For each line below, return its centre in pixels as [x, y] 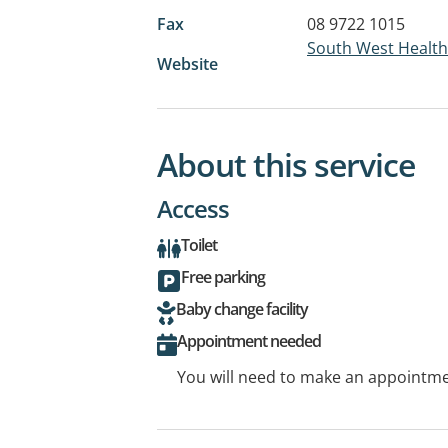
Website [187, 63]
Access [193, 208]
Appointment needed [249, 340]
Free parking [223, 276]
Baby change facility [242, 308]
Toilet [199, 244]
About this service [286, 164]
